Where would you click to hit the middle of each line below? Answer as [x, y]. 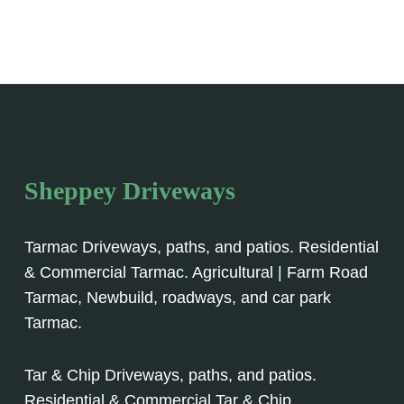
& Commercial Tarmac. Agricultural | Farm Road [196, 272]
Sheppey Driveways [130, 191]
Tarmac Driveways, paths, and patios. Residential [202, 247]
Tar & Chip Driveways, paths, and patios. [170, 375]
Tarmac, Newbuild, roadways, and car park [178, 298]
